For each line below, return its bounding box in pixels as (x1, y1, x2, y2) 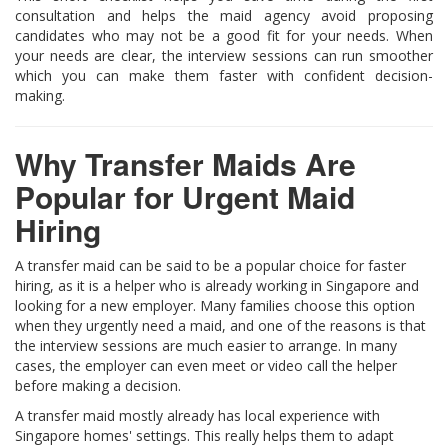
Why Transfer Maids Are (15, 141, 356, 185)
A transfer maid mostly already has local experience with (15, 405, 380, 425)
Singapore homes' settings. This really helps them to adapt (15, 425, 394, 445)
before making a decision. (15, 375, 185, 395)
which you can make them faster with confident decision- (15, 65, 433, 85)
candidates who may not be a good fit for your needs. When (15, 25, 433, 45)
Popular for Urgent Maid (15, 174, 355, 218)
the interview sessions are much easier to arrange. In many (15, 335, 397, 355)
